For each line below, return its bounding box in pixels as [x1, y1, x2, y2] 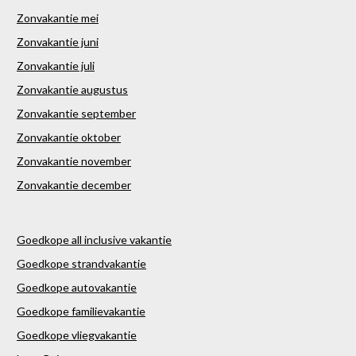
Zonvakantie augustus [17, 83, 128, 97]
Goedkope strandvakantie [17, 257, 146, 271]
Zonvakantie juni [17, 35, 99, 49]
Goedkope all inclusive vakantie [17, 233, 172, 247]
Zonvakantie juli [17, 59, 95, 73]
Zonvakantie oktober [17, 130, 121, 145]
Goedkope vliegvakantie [17, 328, 137, 342]
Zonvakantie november [17, 154, 131, 168]
